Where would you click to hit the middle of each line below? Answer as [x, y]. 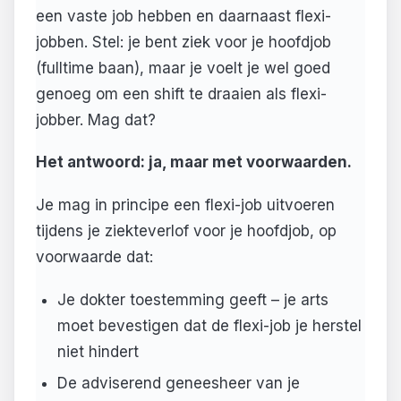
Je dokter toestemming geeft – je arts [192, 299]
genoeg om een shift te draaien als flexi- [181, 94]
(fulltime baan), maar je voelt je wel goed [183, 68]
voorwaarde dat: [94, 257]
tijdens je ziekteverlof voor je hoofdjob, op [186, 231]
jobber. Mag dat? [96, 119]
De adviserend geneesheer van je [178, 383]
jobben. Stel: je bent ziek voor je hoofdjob [183, 42]
